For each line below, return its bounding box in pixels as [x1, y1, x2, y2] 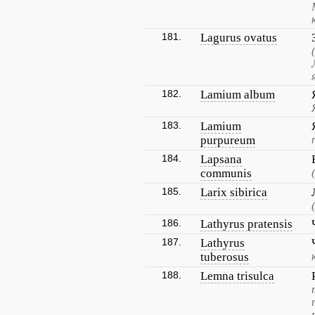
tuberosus [200, 250, 249, 264]
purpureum [200, 134, 255, 147]
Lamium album [200, 88, 275, 101]
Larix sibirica [200, 186, 267, 199]
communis [200, 167, 252, 180]
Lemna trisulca [200, 269, 274, 283]
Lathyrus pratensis [200, 217, 292, 231]
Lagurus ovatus [200, 31, 277, 44]
